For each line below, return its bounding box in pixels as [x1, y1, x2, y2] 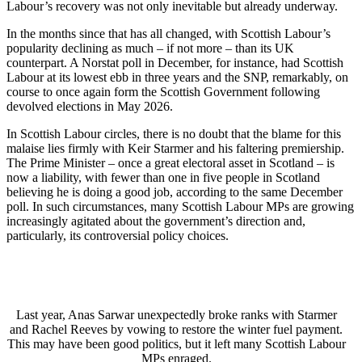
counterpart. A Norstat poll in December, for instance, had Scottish [6, 56, 343, 70]
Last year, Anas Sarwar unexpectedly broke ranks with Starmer [15, 308, 337, 322]
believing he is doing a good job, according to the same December [6, 185, 343, 200]
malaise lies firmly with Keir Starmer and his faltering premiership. [6, 141, 344, 156]
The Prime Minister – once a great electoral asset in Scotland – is [6, 156, 335, 170]
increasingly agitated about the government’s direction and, [6, 214, 305, 229]
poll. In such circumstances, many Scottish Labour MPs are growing [6, 200, 354, 214]
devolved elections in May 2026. [6, 99, 176, 114]
